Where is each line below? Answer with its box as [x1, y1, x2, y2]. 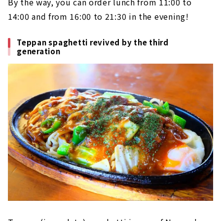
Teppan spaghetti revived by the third [17, 37, 169, 48]
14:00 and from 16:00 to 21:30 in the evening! [8, 10, 189, 23]
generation [17, 46, 61, 57]
